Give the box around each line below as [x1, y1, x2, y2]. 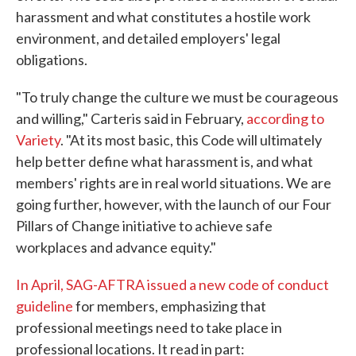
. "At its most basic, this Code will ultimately [60, 131, 322, 149]
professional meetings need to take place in [16, 319, 282, 337]
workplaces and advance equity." [16, 238, 216, 257]
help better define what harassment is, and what [16, 153, 313, 171]
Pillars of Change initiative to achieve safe [16, 217, 273, 235]
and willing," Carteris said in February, [16, 110, 246, 128]
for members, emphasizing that [73, 297, 266, 315]
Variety [16, 131, 60, 149]
